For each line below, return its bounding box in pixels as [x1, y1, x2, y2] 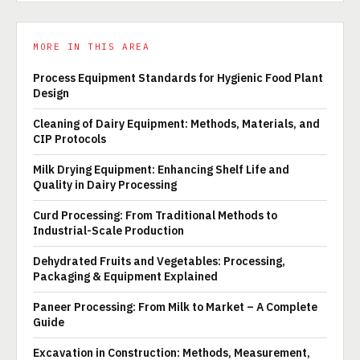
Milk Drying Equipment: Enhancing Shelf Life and [33, 162, 289, 177]
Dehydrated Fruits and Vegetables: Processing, [33, 253, 285, 268]
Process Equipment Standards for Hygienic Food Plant [33, 70, 323, 85]
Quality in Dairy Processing [33, 177, 177, 192]
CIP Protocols [33, 131, 106, 146]
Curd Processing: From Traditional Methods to [33, 207, 277, 223]
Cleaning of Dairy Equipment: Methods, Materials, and [33, 116, 320, 131]
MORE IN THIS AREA [33, 40, 150, 52]
